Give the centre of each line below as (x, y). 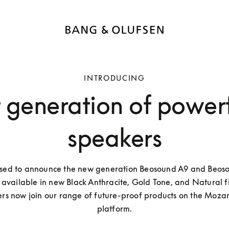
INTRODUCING (114, 78)
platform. (114, 209)
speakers (114, 138)
